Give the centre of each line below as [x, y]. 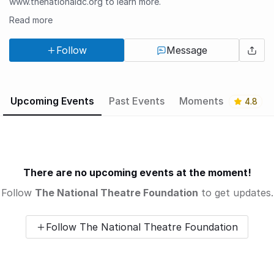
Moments [202, 101]
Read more [31, 20]
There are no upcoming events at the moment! [137, 173]
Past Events [137, 101]
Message [187, 50]
